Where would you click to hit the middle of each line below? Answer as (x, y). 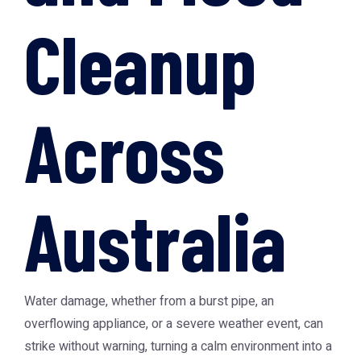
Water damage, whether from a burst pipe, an (149, 301)
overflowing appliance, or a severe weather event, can (174, 324)
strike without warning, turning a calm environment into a (178, 346)
